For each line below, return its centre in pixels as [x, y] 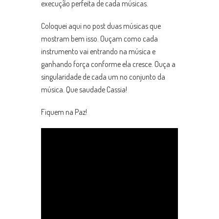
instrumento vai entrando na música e [98, 52]
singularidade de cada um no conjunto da [103, 77]
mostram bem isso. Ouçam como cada [99, 39]
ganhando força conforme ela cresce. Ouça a [108, 64]
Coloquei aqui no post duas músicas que [101, 26]
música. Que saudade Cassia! [84, 90]
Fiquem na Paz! [64, 112]
